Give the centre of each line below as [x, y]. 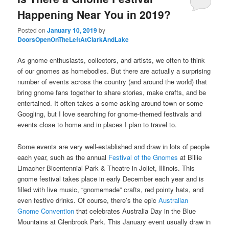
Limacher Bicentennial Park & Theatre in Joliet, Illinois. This [106, 168]
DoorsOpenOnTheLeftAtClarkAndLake [73, 40]
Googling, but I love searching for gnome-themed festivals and [110, 114]
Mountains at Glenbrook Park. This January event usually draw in [114, 221]
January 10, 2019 [72, 30]
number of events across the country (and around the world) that [112, 82]
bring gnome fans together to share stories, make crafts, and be [112, 93]
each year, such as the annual [63, 157]
